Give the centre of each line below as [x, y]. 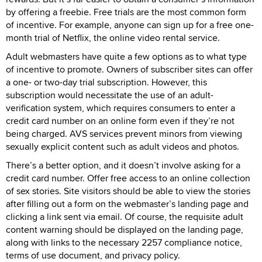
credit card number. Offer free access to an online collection [128, 178]
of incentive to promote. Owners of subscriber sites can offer [129, 69]
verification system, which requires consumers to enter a [120, 108]
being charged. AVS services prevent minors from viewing [124, 133]
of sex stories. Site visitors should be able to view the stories [128, 191]
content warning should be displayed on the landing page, [125, 229]
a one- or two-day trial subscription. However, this [106, 82]
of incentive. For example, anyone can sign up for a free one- [130, 25]
